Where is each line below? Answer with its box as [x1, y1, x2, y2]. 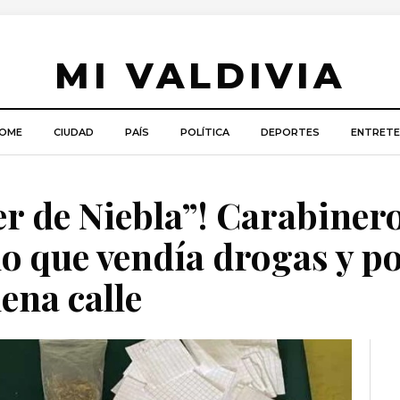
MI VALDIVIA [54, 54, 346, 97]
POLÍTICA [179, 126, 229, 138]
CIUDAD [53, 126, 94, 138]
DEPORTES [260, 126, 320, 138]
